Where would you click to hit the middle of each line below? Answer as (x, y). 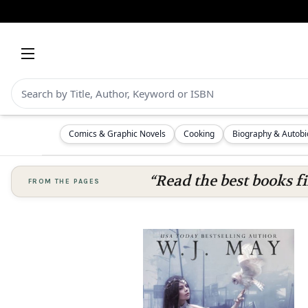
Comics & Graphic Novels (117, 134)
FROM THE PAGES (64, 181)
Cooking (199, 134)
